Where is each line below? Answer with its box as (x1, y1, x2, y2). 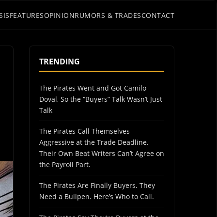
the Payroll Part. (39, 160, 91, 170)
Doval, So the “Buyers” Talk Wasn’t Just (39, 94, 162, 104)
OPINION (44, 10, 75, 20)
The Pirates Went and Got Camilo (39, 83, 146, 93)
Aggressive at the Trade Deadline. (39, 138, 149, 147)
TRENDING (39, 56, 80, 67)
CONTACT (141, 10, 174, 20)
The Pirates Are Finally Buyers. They (39, 181, 155, 190)
